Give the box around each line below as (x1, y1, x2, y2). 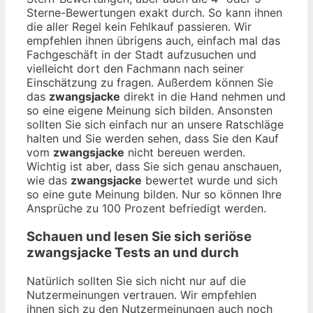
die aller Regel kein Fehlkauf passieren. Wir (27, 20, 252, 34)
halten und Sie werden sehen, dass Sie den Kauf (27, 131, 279, 146)
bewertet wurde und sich (142, 173, 277, 188)
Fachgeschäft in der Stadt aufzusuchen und (27, 48, 256, 62)
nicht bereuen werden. (124, 145, 245, 160)
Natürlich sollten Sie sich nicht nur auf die (27, 273, 246, 288)
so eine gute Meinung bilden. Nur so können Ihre (27, 187, 282, 202)
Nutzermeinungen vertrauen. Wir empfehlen (27, 287, 256, 302)
